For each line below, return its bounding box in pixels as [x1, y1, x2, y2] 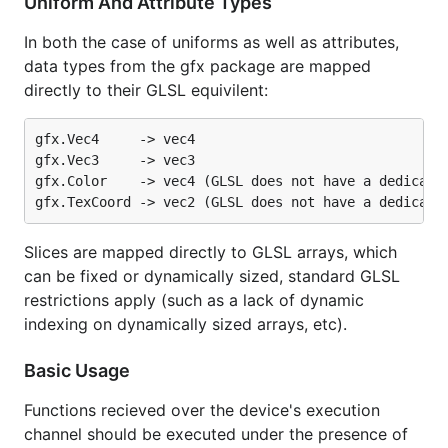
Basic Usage [24, 360, 134, 381]
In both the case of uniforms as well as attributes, [24, 32, 399, 52]
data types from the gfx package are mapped [24, 56, 371, 76]
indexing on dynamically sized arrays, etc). [24, 314, 347, 334]
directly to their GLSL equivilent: [24, 80, 268, 100]
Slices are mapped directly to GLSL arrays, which [24, 242, 397, 262]
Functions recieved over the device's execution [24, 400, 380, 420]
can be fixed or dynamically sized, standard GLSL [24, 266, 400, 286]
